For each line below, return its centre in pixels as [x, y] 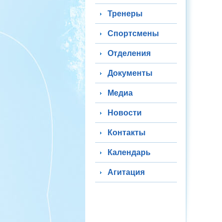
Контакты [127, 133]
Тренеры [125, 14]
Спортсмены [133, 33]
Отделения [129, 53]
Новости [125, 113]
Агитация [126, 172]
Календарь [129, 152]
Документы [130, 73]
